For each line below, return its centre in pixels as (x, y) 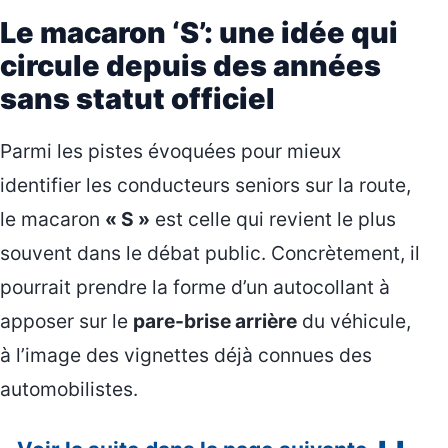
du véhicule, (354, 321)
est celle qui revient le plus (273, 219)
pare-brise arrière (215, 321)
